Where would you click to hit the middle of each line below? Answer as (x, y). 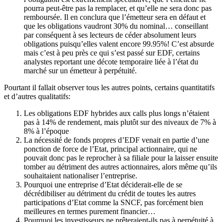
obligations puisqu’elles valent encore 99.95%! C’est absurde (119, 44)
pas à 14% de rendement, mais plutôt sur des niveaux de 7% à (120, 122)
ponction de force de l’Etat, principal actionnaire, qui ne (111, 149)
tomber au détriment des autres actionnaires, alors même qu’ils (120, 167)
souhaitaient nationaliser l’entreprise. (81, 176)
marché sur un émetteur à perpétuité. (80, 71)
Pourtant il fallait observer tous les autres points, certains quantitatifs (109, 87)
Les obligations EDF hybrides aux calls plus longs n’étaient (116, 113)
